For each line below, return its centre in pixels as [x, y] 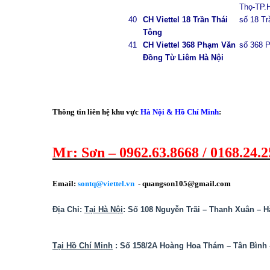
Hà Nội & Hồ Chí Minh [180, 112]
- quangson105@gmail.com [183, 184]
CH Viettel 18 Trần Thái [185, 20]
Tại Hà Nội [104, 209]
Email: [65, 184]
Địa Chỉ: [68, 209]
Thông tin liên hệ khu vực [96, 112]
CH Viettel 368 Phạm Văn [189, 45]
